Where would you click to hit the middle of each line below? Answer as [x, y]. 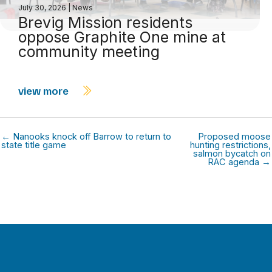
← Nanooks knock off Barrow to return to [86, 136]
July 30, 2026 [43, 7]
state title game [34, 145]
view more [45, 90]
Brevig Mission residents [105, 22]
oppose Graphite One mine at [122, 37]
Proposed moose [234, 136]
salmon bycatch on [232, 153]
